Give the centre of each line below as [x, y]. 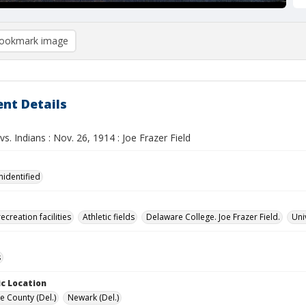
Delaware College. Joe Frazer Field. [213, 217]
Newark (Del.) [93, 297]
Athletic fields [109, 217]
